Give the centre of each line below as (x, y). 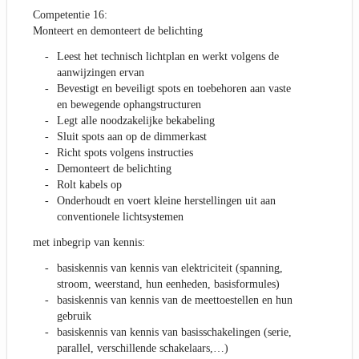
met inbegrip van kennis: (89, 243)
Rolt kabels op (89, 185)
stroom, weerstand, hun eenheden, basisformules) (168, 284)
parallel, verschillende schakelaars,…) (143, 349)
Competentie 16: (70, 15)
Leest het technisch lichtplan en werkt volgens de (168, 57)
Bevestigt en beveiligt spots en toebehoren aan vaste (174, 89)
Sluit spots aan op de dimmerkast (132, 137)
